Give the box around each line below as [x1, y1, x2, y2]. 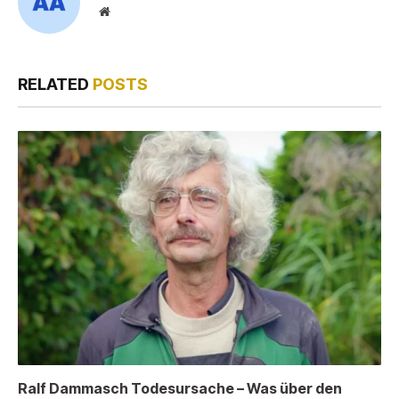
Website [109, 4, 149, 17]
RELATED [18, 74, 93, 94]
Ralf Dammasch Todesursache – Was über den [18, 379, 342, 397]
